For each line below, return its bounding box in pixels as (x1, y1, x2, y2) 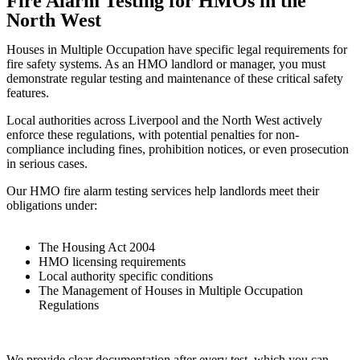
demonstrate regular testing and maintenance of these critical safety (6, 72, 343, 86)
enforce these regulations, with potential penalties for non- (6, 128, 299, 142)
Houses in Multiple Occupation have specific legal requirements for (6, 43, 347, 57)
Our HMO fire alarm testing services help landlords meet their (6, 184, 319, 198)
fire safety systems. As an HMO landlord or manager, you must (6, 57, 325, 72)
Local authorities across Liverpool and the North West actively (6, 113, 322, 128)
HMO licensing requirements (39, 255, 186, 269)
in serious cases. (6, 157, 88, 171)
